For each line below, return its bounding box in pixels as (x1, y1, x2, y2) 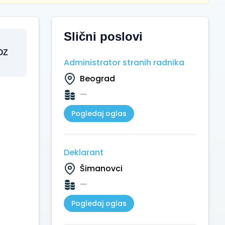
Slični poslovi (64, 30, 143, 43)
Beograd (80, 73, 115, 84)
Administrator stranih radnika (64, 57, 184, 68)
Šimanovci (80, 163, 123, 174)
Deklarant (64, 147, 103, 158)
